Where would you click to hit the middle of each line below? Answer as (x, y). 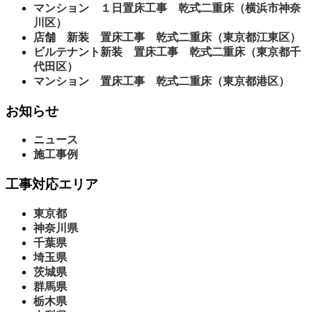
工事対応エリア (52, 184)
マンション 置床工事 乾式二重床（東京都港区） (162, 81)
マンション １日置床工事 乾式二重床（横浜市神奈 (167, 8)
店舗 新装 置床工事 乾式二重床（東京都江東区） (167, 37)
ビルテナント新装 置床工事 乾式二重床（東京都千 (167, 52)
